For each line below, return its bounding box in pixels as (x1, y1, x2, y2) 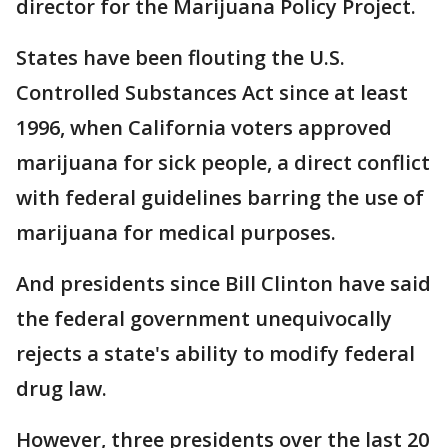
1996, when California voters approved (16, 114, 392, 141)
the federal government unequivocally (16, 305, 392, 332)
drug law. (16, 375, 107, 402)
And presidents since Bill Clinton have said (16, 270, 431, 297)
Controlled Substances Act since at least (16, 79, 408, 106)
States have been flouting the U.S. (16, 44, 345, 71)
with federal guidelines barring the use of (16, 184, 424, 211)
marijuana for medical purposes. (16, 219, 336, 246)
